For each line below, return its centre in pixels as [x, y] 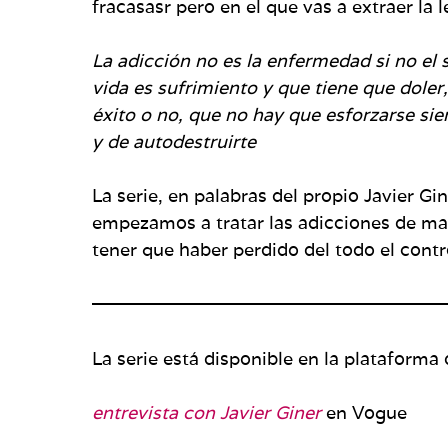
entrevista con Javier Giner [206, 412]
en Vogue [364, 412]
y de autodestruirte [174, 141]
